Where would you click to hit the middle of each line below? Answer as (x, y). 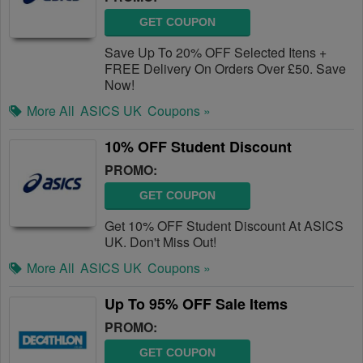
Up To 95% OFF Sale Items (196, 304)
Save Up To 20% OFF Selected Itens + (216, 52)
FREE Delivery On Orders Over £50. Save (225, 68)
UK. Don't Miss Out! (160, 242)
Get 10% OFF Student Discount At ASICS (224, 226)
